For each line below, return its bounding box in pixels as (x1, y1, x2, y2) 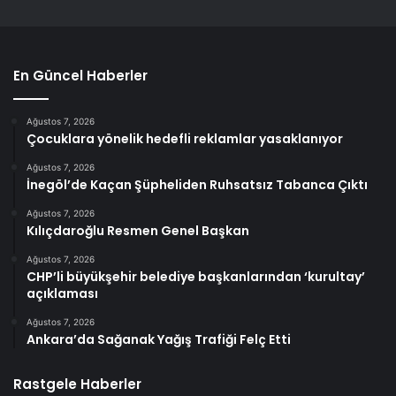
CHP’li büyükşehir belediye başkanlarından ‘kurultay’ (27, 268, 365, 286)
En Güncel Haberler (13, 66, 148, 86)
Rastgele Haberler (13, 375, 141, 394)
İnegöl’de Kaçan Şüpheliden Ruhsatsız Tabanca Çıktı (27, 176, 368, 194)
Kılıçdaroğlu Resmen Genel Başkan (27, 222, 249, 240)
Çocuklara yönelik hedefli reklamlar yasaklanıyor (27, 130, 343, 148)
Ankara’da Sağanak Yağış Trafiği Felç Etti (27, 331, 291, 349)
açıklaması (27, 285, 98, 303)
